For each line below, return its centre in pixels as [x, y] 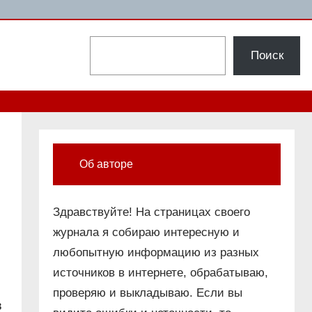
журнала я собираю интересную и [147, 233]
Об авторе [107, 164]
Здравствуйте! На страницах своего [152, 212]
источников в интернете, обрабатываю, [161, 273]
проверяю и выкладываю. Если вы [148, 293]
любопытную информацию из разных [156, 253]
